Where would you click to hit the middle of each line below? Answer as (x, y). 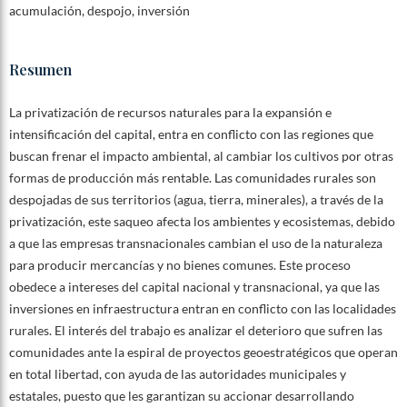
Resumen (40, 70)
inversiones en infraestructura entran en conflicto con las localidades (202, 309)
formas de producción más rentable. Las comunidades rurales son (192, 178)
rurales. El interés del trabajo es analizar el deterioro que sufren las (195, 331)
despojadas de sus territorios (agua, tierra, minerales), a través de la (196, 200)
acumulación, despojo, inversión (99, 11)
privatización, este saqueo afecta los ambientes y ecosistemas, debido (202, 222)
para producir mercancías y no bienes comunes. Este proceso (179, 265)
